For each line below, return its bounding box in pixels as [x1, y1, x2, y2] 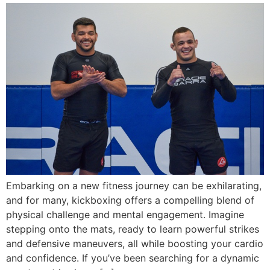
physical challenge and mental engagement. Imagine [6, 209, 244, 221]
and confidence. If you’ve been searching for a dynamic [6, 252, 259, 265]
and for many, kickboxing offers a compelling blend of [6, 194, 254, 207]
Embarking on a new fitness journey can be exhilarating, [6, 180, 262, 192]
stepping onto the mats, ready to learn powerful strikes [6, 223, 259, 236]
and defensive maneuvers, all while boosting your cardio [6, 237, 263, 250]
